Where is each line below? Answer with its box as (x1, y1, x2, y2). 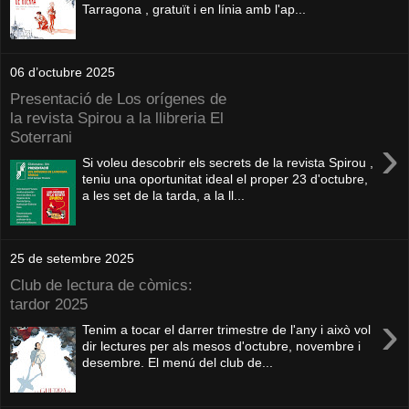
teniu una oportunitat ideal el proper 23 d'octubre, (82, 172, 369, 187)
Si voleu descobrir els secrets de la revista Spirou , (82, 155, 374, 171)
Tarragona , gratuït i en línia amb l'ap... (82, 2, 307, 17)
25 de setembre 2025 (10, 251, 134, 266)
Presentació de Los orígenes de (10, 89, 226, 108)
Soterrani (10, 127, 72, 146)
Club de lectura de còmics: (10, 275, 193, 294)
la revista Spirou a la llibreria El (10, 108, 224, 127)
